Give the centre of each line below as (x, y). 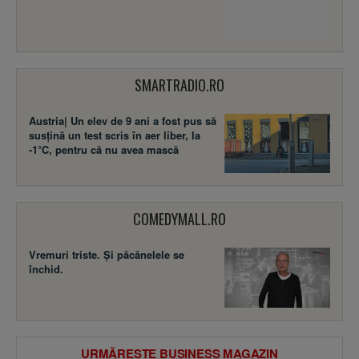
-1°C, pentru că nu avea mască (104, 149)
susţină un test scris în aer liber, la (115, 135)
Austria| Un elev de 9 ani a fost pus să (123, 120)
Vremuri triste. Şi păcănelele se (107, 255)
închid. (46, 269)
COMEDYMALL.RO (179, 219)
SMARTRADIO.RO (179, 85)
